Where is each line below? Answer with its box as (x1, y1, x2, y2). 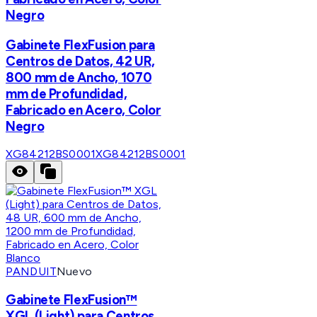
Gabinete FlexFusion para (6, 36, 156, 53)
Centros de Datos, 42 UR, (6, 52, 156, 69)
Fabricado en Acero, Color (6, 101, 161, 118)
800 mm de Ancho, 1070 (6, 69, 152, 86)
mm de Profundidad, (6, 85, 127, 102)
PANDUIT (6, 265, 57, 279)
